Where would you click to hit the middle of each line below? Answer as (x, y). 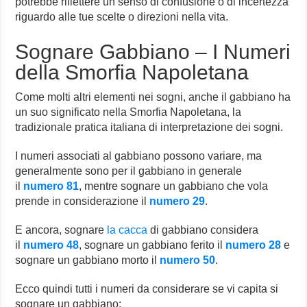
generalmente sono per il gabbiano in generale (129, 171)
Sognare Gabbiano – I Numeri (153, 52)
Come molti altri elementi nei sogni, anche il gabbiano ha (153, 97)
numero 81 (51, 186)
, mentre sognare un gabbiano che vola (174, 186)
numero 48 (51, 245)
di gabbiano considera (203, 230)
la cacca (127, 230)
